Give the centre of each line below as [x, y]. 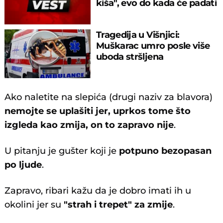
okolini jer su [33, 205]
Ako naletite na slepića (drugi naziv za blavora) [109, 97]
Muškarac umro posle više [153, 46]
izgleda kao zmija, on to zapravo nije [89, 125]
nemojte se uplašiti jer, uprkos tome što [98, 111]
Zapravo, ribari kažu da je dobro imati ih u [98, 191]
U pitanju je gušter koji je [61, 151]
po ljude [23, 165]
